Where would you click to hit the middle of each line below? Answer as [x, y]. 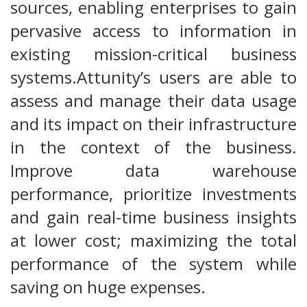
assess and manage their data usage [153, 101]
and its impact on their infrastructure [153, 124]
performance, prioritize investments [153, 194]
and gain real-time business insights [153, 217]
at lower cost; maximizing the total [153, 241]
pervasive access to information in [153, 31]
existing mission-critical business [153, 54]
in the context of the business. [153, 147]
